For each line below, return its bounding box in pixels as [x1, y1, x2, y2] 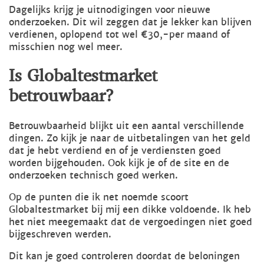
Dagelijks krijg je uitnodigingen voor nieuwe [9, 4, 210, 16]
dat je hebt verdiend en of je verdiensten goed [9, 144, 221, 157]
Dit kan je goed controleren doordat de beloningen [9, 250, 240, 263]
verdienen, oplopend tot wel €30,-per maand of [9, 28, 230, 41]
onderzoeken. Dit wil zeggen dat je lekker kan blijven [9, 16, 252, 29]
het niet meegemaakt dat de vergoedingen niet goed [9, 216, 252, 229]
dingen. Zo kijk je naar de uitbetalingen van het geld [9, 132, 250, 145]
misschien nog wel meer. [9, 41, 123, 54]
